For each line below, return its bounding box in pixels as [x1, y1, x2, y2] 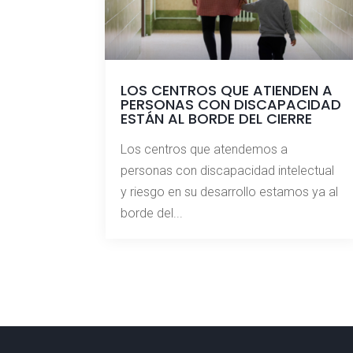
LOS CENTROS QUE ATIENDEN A [121, 80, 333, 101]
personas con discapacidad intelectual [121, 163, 335, 179]
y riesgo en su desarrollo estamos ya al [121, 184, 339, 200]
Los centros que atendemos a [121, 142, 288, 158]
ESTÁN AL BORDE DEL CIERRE [121, 109, 313, 129]
